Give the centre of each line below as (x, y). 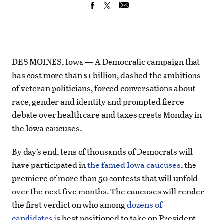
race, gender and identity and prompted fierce (98, 102)
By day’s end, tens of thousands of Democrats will (102, 152)
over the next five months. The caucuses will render (108, 192)
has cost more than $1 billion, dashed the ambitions (106, 75)
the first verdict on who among (69, 205)
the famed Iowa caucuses (134, 165)
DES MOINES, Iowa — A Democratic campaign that (106, 62)
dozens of (144, 205)
